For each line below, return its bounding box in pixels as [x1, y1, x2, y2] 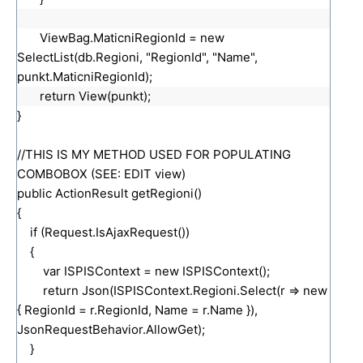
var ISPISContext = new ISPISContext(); [17, 263, 270, 279]
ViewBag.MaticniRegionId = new [40, 29, 224, 45]
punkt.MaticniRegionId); [17, 68, 152, 84]
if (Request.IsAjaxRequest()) [17, 224, 190, 240]
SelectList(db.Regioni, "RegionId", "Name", [17, 49, 258, 65]
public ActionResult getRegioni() [17, 185, 202, 201]
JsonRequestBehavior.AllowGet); [17, 321, 205, 337]
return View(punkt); [40, 88, 151, 104]
